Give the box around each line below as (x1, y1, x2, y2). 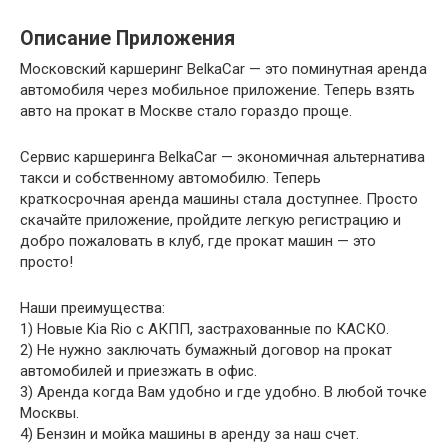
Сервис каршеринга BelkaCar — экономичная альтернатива (20, 147, 425, 166)
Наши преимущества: (20, 298, 165, 317)
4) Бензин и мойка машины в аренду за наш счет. (20, 424, 359, 443)
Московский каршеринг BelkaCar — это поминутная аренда (20, 59, 427, 78)
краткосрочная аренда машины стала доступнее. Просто (20, 189, 418, 208)
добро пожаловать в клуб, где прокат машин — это (20, 231, 376, 250)
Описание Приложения (20, 26, 235, 50)
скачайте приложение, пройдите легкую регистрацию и (20, 210, 401, 229)
